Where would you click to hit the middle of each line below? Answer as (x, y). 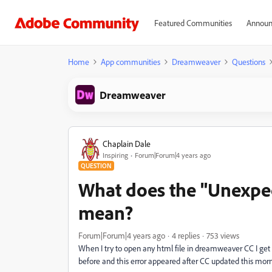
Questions (249, 62)
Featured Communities (193, 23)
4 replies (186, 235)
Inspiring (115, 155)
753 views (223, 235)
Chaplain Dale (127, 143)
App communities (131, 62)
